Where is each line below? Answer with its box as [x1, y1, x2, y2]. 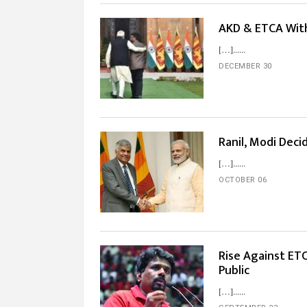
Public [219, 260, 249, 281]
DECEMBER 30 [219, 62, 272, 71]
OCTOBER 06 [219, 175, 267, 184]
